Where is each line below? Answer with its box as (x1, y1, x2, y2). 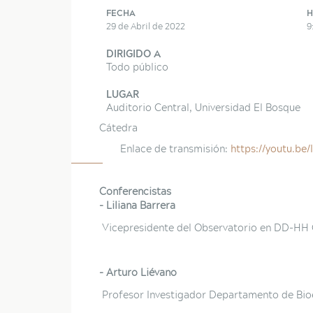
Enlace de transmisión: (120, 140, 231, 156)
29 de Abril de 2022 (106, 20, 185, 33)
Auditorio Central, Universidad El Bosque (106, 99, 300, 115)
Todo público (106, 59, 168, 75)
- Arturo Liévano (99, 264, 180, 280)
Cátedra (99, 119, 138, 136)
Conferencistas (99, 183, 171, 199)
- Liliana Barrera (99, 197, 175, 213)
